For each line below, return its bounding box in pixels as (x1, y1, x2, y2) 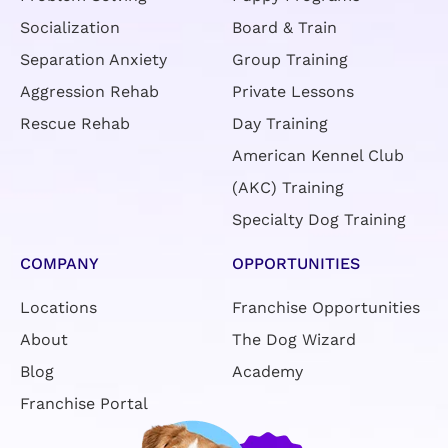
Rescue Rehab (19, 101, 130, 121)
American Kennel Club (232, 133, 405, 153)
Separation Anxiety (19, 37, 167, 57)
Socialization (19, 5, 120, 25)
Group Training (232, 37, 349, 57)
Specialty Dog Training (232, 197, 407, 217)
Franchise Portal (19, 381, 148, 401)
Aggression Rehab (19, 69, 159, 89)
